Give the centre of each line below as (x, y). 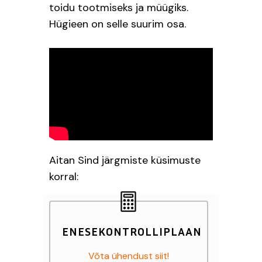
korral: (64, 176)
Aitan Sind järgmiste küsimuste (125, 160)
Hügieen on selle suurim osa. (119, 24)
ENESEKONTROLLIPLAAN (132, 231)
